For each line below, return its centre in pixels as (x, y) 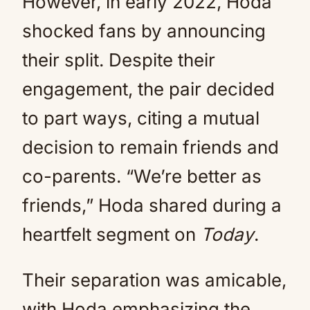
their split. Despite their (119, 60)
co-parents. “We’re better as (142, 176)
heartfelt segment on (111, 234)
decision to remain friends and (151, 147)
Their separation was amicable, (154, 280)
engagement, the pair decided (148, 89)
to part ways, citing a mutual (141, 118)
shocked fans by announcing (144, 31)
